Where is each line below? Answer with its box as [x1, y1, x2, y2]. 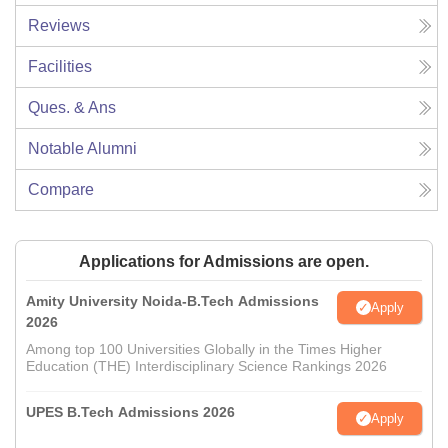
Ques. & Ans [28, 99, 116, 117]
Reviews [28, 17, 90, 35]
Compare [28, 181, 94, 199]
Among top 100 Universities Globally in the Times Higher [26, 341, 382, 358]
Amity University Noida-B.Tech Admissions [26, 293, 319, 310]
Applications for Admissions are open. [79, 253, 369, 271]
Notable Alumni [28, 140, 137, 158]
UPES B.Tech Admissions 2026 [26, 404, 235, 421]
